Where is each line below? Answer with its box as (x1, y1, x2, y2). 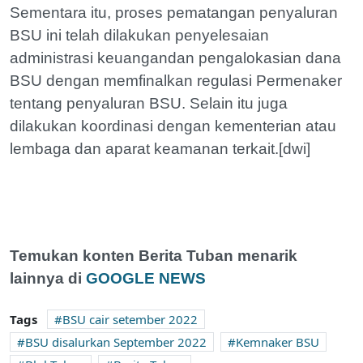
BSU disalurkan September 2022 (25, 334, 207, 350)
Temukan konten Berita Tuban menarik (10, 247, 297, 264)
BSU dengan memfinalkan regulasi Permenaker (10, 72, 342, 89)
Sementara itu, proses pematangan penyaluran (10, 4, 338, 21)
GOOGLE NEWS (86, 270, 210, 287)
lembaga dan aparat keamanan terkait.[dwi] (10, 140, 310, 157)
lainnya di (10, 270, 86, 287)
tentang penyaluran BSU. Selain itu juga (10, 95, 288, 112)
